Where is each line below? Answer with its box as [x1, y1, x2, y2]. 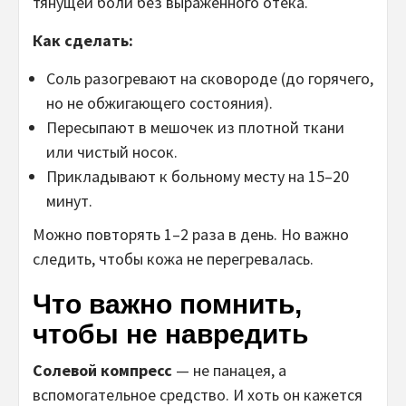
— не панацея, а [172, 360, 286, 382]
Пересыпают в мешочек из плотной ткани [46, 117, 344, 139]
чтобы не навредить [33, 319, 308, 350]
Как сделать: [33, 30, 133, 52]
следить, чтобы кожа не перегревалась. [33, 248, 314, 270]
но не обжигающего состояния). [46, 92, 273, 114]
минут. [46, 190, 92, 212]
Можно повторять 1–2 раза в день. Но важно [33, 224, 349, 246]
